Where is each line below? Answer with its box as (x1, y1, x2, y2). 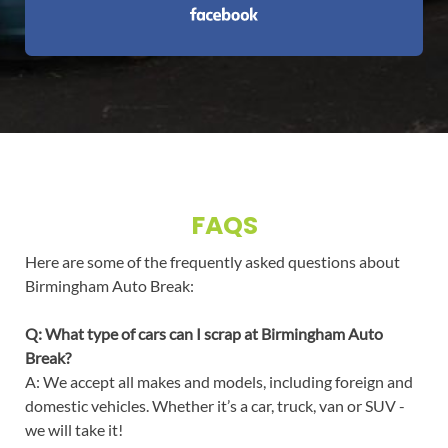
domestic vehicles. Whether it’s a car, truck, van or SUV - (24, 396, 405, 416)
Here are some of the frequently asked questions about (24, 252, 400, 272)
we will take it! (24, 420, 123, 440)
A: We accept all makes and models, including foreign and (24, 372, 413, 392)
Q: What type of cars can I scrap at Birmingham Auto (24, 324, 383, 344)
